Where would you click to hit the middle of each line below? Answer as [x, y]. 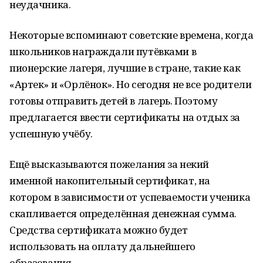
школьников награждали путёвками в [103, 51]
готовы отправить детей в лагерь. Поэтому [114, 101]
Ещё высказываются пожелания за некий [109, 164]
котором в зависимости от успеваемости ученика [130, 197]
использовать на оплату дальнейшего [102, 246]
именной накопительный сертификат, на [110, 181]
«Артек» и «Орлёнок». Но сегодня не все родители [131, 84]
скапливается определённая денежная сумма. [123, 213]
